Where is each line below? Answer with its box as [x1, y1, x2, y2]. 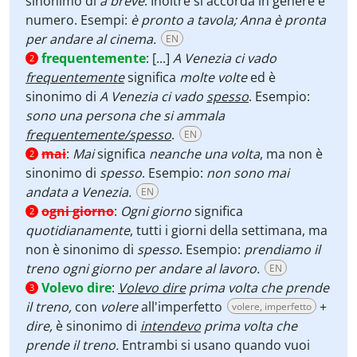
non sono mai [206, 164, 289, 182]
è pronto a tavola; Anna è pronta [131, 11, 326, 29]
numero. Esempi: [25, 11, 131, 29]
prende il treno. [25, 336, 122, 354]
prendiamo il [244, 241, 320, 258]
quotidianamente [25, 222, 130, 239]
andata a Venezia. [25, 183, 131, 201]
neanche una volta [149, 145, 260, 163]
